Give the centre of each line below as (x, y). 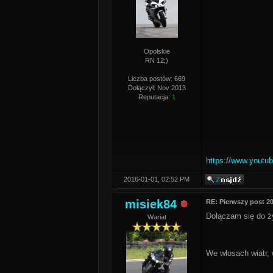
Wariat (157, 217)
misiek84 (151, 204)
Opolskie (157, 51)
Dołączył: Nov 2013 (157, 88)
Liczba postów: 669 (157, 79)
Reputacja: (155, 97)
